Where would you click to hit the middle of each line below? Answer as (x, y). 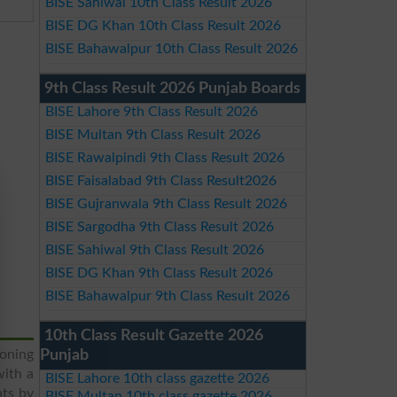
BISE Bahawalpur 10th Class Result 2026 (171, 49)
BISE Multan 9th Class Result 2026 (152, 135)
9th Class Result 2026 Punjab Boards (172, 89)
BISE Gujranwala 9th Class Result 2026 (166, 204)
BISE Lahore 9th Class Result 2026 (151, 112)
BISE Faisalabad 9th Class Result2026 (160, 181)
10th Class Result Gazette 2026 (154, 336)
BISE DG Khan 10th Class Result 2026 (163, 26)
